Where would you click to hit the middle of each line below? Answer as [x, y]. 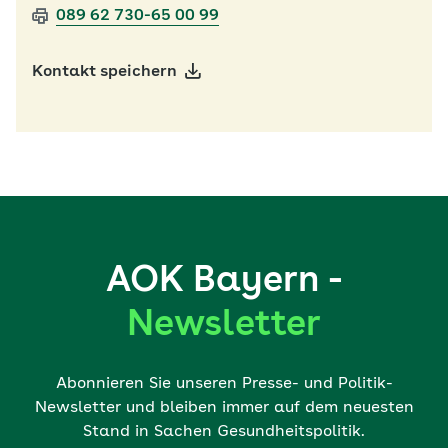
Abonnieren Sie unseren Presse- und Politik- [224, 384]
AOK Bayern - [224, 282]
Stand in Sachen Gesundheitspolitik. [224, 432]
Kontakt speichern [104, 72]
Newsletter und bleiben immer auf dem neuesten [224, 408]
